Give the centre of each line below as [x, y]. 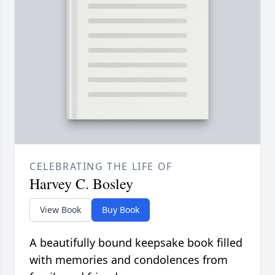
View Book [60, 210]
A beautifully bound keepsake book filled [136, 243]
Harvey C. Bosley [81, 184]
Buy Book [121, 210]
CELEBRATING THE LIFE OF [101, 167]
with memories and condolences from [129, 260]
